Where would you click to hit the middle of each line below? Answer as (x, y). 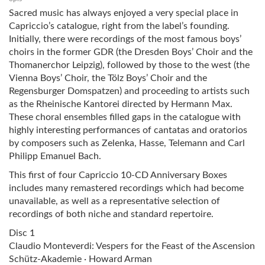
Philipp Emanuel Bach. (55, 156)
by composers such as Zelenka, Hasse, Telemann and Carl (127, 143)
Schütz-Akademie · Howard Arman (80, 259)
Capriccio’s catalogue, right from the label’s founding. (119, 26)
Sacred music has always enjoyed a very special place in (124, 13)
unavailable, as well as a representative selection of (114, 201)
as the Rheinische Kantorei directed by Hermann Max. (121, 104)
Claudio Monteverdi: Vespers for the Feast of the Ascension (132, 246)
